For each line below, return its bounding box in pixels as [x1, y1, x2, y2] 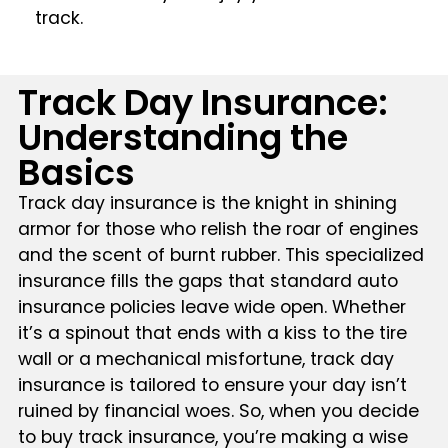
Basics [17, 147, 135, 197]
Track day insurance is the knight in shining [17, 190, 397, 215]
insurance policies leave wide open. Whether [17, 294, 406, 319]
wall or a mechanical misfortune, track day [17, 346, 394, 371]
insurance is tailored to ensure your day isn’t [17, 372, 407, 397]
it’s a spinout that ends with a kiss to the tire [17, 320, 407, 345]
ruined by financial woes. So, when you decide [17, 398, 419, 423]
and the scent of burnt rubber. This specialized [17, 242, 424, 267]
